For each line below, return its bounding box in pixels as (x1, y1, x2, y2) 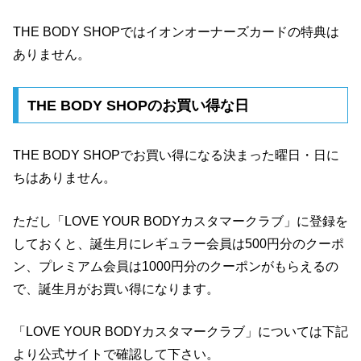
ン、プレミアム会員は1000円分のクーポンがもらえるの (13, 259, 338, 273)
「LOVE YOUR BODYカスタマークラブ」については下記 (13, 325, 348, 339)
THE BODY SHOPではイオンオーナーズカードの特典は (13, 25, 339, 39)
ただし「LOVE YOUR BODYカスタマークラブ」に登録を (13, 214, 348, 228)
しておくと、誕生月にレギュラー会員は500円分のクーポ (13, 236, 344, 251)
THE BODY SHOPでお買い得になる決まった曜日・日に (13, 148, 339, 163)
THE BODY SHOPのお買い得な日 (27, 97, 249, 114)
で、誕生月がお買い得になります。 (13, 281, 219, 296)
